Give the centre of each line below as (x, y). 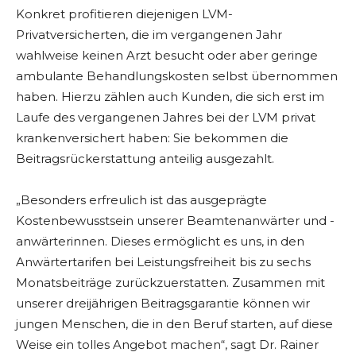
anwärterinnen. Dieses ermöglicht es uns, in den (160, 242)
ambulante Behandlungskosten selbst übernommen (177, 76)
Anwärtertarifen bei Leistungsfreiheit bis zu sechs (163, 262)
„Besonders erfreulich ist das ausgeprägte (141, 200)
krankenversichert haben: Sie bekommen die (152, 138)
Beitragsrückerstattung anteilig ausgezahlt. (145, 159)
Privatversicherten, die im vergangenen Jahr (149, 35)
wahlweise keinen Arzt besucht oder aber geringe (167, 56)
